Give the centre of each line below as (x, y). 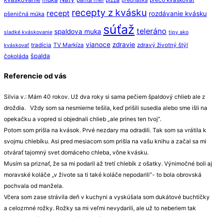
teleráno (152, 31)
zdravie (124, 44)
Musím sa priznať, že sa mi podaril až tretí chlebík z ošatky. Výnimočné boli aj (108, 164)
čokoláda (16, 56)
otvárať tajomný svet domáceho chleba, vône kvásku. (76, 153)
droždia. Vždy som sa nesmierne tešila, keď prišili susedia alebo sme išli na (106, 108)
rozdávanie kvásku (178, 13)
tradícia (41, 45)
